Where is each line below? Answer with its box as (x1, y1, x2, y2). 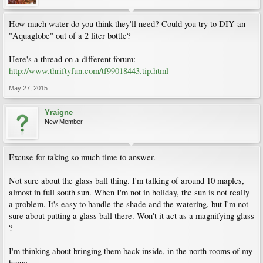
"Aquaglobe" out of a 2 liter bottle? (9, 30, 131, 41)
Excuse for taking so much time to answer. (9, 151, 156, 163)
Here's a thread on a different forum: (9, 53, 136, 65)
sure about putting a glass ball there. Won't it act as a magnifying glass (9, 210, 254, 221)
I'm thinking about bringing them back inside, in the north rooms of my (9, 245, 252, 257)
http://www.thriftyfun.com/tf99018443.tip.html (9, 65, 168, 76)
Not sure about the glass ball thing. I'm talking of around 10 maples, (9, 175, 244, 186)
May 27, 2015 (9, 85, 48, 92)
